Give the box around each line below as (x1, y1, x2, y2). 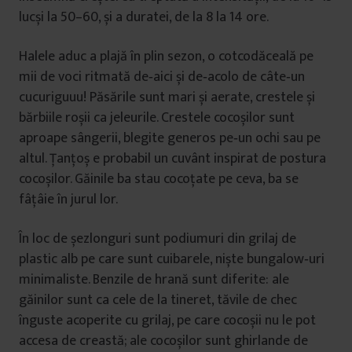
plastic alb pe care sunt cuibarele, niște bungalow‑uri (19, 247, 324, 271)
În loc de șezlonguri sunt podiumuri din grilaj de (19, 227, 296, 251)
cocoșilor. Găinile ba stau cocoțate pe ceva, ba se (19, 167, 299, 191)
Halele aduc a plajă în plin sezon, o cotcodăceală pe (19, 45, 313, 68)
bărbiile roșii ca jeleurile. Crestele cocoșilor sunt (19, 106, 295, 130)
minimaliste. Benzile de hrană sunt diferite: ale (19, 268, 289, 291)
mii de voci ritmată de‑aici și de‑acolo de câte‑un (19, 65, 305, 89)
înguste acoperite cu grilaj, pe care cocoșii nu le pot (19, 309, 316, 332)
